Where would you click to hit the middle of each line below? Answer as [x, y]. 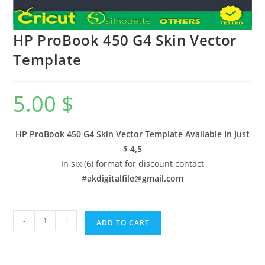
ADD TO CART [123, 222]
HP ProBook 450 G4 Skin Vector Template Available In [124, 134]
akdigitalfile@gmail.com [135, 178]
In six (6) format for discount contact [132, 163]
